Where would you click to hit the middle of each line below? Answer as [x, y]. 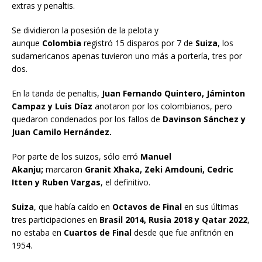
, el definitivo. [125, 182]
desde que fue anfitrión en [182, 232]
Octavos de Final [148, 206]
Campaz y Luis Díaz [53, 106]
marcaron [65, 169]
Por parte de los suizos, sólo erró [76, 156]
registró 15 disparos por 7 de [139, 43]
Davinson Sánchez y [204, 119]
